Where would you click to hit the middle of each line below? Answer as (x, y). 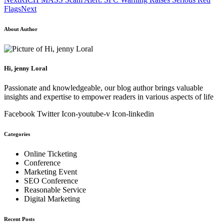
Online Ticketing (50, 154)
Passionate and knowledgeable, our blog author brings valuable (103, 88)
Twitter (48, 114)
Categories (17, 134)
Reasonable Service (55, 190)
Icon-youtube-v (86, 114)
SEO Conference (51, 181)
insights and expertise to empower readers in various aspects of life (109, 97)
